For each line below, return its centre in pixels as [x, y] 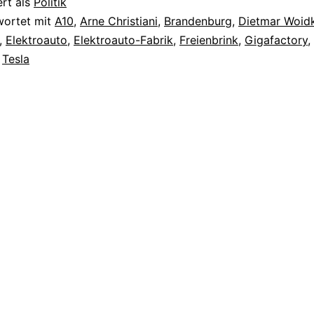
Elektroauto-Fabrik [123, 40]
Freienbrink [209, 40]
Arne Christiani [119, 21]
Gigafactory [276, 40]
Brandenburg [198, 21]
